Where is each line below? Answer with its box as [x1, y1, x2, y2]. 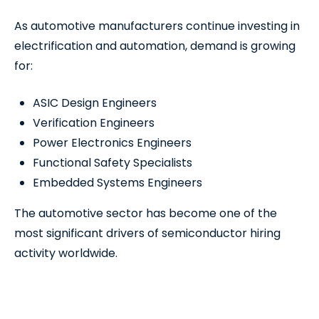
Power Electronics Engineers [33, 135, 192, 151]
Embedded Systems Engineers [33, 174, 202, 191]
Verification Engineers [33, 115, 155, 131]
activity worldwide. [14, 245, 117, 261]
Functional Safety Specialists [33, 155, 192, 171]
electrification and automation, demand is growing [14, 38, 296, 54]
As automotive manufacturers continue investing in [14, 18, 300, 34]
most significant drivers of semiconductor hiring [14, 225, 281, 241]
